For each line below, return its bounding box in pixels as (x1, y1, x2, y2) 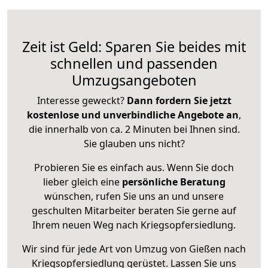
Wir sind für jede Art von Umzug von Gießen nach (22, 242, 246, 256)
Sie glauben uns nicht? (83, 137, 185, 151)
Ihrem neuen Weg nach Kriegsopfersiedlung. (32, 218, 236, 232)
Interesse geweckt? (36, 94, 127, 108)
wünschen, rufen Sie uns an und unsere (44, 190, 224, 203)
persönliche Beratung (121, 175, 226, 189)
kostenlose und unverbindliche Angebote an (27, 108, 239, 122)
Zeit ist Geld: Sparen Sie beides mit (22, 37, 246, 57)
